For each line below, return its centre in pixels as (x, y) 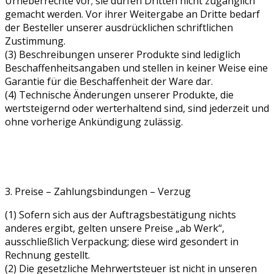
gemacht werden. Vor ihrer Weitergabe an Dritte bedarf (132, 14)
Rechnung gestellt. (47, 255)
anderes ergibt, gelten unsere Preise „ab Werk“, (115, 228)
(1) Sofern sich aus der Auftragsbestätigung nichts (120, 214)
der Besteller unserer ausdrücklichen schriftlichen (119, 27)
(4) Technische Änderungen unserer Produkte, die (119, 94)
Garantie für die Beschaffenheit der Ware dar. (109, 81)
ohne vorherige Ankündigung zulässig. (94, 121)
